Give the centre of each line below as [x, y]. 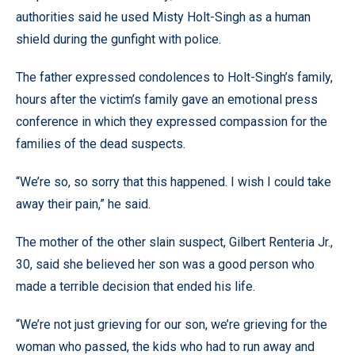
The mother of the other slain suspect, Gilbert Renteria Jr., [174, 242]
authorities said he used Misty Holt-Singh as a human [163, 17]
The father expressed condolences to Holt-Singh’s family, [174, 77]
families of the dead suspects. [101, 144]
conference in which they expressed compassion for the [172, 122]
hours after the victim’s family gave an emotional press [167, 99]
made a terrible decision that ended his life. [136, 286]
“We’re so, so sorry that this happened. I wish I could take [174, 182]
